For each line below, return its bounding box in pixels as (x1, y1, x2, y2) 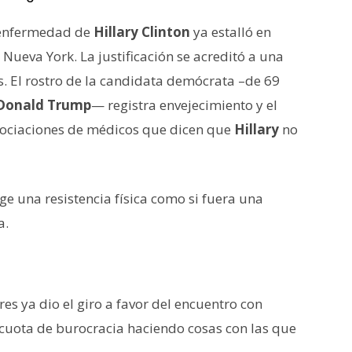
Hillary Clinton (93, 22, 190, 41)
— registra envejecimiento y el (91, 95, 277, 114)
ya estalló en (190, 22, 271, 41)
